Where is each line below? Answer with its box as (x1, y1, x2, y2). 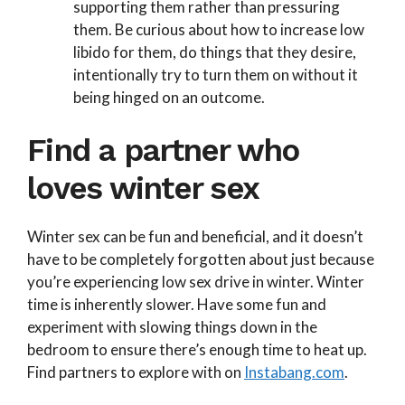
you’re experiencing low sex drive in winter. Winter (27, 272, 364, 292)
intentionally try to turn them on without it (73, 64, 358, 84)
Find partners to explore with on (27, 363, 244, 382)
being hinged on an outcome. (73, 87, 265, 107)
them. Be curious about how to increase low (73, 19, 364, 39)
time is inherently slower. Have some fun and (27, 295, 326, 315)
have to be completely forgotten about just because (27, 250, 374, 269)
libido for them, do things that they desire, (73, 42, 356, 61)
